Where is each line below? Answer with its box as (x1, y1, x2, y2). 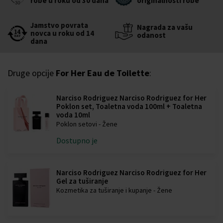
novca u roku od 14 (30, 28, 94, 38)
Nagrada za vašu (137, 22, 193, 32)
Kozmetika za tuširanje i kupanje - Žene (56, 186, 172, 195)
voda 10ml (56, 110, 90, 120)
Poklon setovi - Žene (56, 119, 117, 129)
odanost (137, 30, 166, 40)
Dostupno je (56, 135, 98, 146)
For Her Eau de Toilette (56, 67, 149, 79)
